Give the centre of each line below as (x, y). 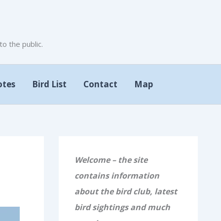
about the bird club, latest (126, 191)
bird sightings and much (122, 207)
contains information (117, 176)
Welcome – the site (111, 160)
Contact (100, 84)
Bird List (49, 84)
